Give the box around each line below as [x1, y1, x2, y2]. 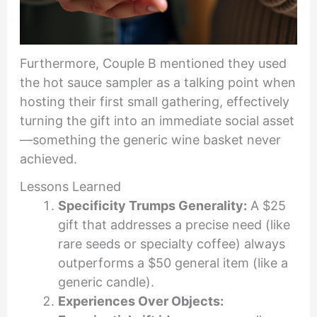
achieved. [19, 151, 77, 166]
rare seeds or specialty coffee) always [57, 236, 285, 252]
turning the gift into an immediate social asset [19, 113, 294, 128]
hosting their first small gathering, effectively [19, 93, 289, 109]
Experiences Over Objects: [57, 294, 224, 309]
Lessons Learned [19, 179, 121, 195]
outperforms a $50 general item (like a [57, 255, 288, 271]
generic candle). [57, 275, 154, 290]
